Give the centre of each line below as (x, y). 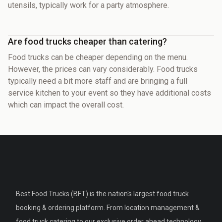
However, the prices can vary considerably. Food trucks (103, 69)
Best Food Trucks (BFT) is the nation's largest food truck (102, 194)
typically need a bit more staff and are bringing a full (98, 81)
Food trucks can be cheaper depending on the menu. (98, 57)
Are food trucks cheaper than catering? (87, 41)
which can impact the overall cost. (66, 105)
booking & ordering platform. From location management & (108, 207)
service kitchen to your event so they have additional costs (110, 93)
